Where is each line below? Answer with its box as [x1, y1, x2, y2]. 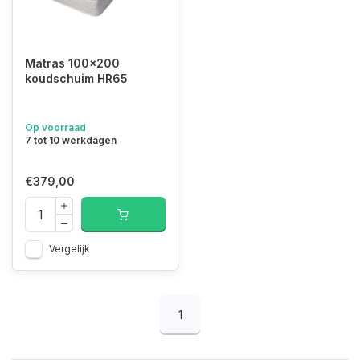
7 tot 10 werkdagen [25, 133, 117, 146]
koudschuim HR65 [25, 71, 128, 85]
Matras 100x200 [25, 55, 120, 70]
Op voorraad [25, 121, 86, 133]
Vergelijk [49, 242, 90, 255]
